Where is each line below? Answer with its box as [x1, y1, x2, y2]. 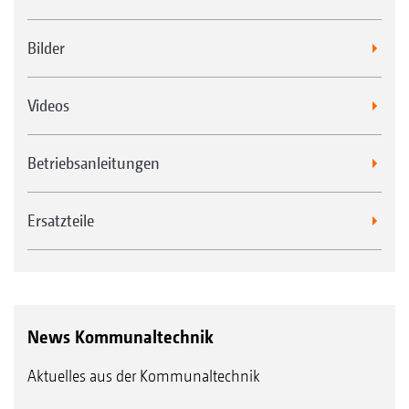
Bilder [27, 37, 65, 58]
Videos [27, 95, 69, 115]
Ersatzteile [27, 210, 94, 230]
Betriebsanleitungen [27, 152, 160, 173]
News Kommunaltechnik [27, 325, 214, 348]
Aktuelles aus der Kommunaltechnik [27, 365, 260, 385]
